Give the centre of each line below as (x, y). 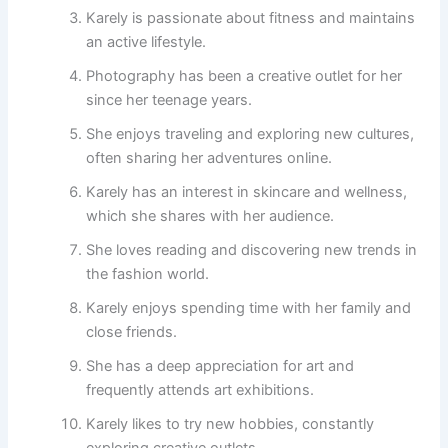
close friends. (132, 331)
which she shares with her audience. (210, 215)
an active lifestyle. (146, 41)
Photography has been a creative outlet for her (244, 75)
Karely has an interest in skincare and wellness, (247, 191)
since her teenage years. (169, 99)
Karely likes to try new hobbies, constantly (230, 423)
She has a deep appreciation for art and (220, 365)
